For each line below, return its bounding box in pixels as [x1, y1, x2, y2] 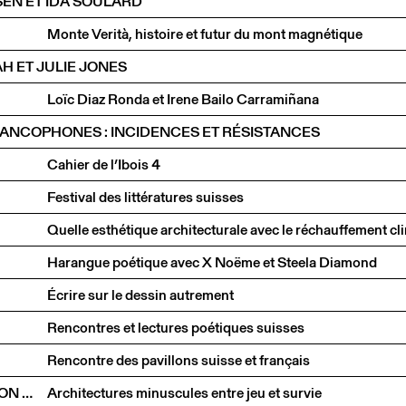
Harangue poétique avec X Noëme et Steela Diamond [47, 251, 377, 273]
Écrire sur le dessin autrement [47, 284, 234, 305]
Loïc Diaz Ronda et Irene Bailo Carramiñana [47, 88, 319, 110]
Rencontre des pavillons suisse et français [47, 349, 313, 371]
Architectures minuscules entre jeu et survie [47, 382, 322, 403]
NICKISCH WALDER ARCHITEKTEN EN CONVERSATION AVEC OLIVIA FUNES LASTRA [22, 382, 33, 403]
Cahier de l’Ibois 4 [47, 153, 160, 175]
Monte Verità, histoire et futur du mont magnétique [47, 23, 362, 44]
